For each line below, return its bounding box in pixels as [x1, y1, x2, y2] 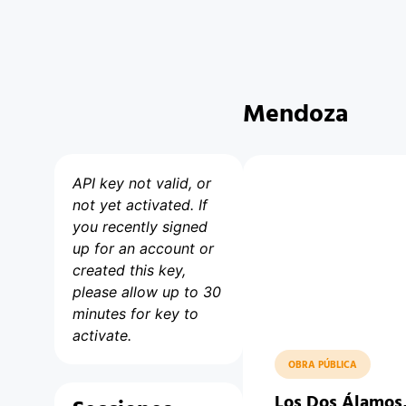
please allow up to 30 [72, 283, 221, 301]
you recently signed [72, 217, 208, 236]
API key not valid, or [72, 174, 211, 192]
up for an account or [72, 239, 214, 257]
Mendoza [242, 94, 348, 135]
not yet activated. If [72, 196, 208, 214]
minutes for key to [72, 304, 198, 323]
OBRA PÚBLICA [287, 357, 357, 373]
